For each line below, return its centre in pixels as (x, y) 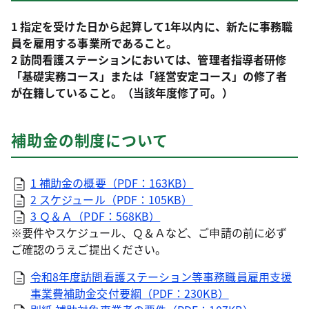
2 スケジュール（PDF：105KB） (112, 199)
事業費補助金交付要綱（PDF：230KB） (130, 293)
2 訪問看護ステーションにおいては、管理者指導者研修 (149, 59)
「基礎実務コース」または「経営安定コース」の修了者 (149, 76)
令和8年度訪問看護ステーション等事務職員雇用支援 (161, 277)
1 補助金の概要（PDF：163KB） (112, 183)
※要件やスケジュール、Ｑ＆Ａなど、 (105, 232)
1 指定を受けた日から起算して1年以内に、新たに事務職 (152, 26)
